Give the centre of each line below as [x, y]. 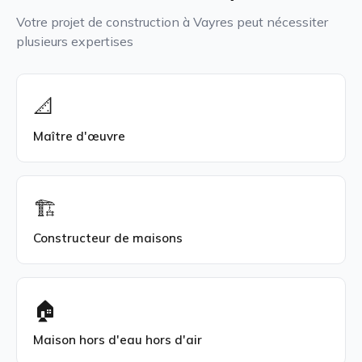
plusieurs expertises [75, 41]
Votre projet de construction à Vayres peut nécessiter [172, 21]
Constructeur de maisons [108, 238]
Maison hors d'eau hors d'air [118, 339]
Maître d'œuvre [79, 136]
